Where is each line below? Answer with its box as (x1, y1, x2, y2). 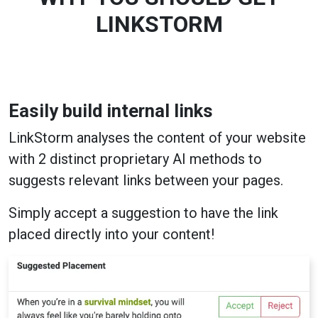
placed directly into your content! (9, 225, 214, 243)
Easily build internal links (9, 99, 213, 121)
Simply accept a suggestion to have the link (9, 204, 278, 221)
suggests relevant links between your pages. (9, 171, 283, 189)
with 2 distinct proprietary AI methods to (9, 150, 262, 168)
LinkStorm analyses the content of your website (9, 128, 306, 146)
